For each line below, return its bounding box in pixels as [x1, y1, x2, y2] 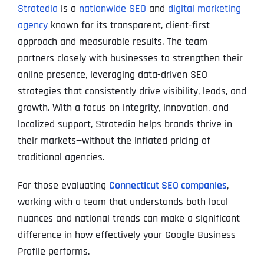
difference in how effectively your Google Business [17, 228, 236, 242]
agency [17, 18, 48, 32]
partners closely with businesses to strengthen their [17, 51, 243, 65]
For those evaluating [17, 179, 109, 193]
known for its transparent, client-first [47, 18, 210, 32]
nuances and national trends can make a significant [17, 212, 240, 226]
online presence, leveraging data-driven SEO [17, 68, 207, 82]
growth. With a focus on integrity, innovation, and [17, 101, 229, 115]
